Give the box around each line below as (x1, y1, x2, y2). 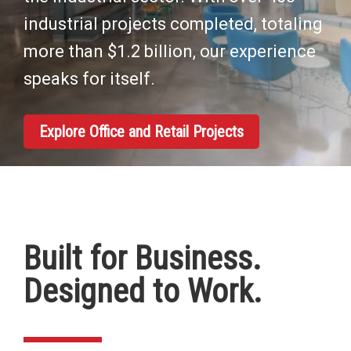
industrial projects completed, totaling (24, 14, 323, 34)
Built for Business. (24, 239, 261, 278)
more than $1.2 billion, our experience (24, 42, 316, 62)
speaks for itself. (24, 69, 155, 89)
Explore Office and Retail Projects (39, 122, 244, 142)
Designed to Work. (24, 272, 262, 311)
